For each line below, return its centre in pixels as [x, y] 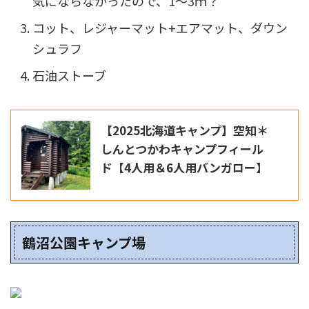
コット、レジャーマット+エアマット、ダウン [160, 28]
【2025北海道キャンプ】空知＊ [185, 130]
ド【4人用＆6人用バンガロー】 [184, 167]
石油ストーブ [69, 76]
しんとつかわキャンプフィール [182, 148]
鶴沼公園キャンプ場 [84, 242]
